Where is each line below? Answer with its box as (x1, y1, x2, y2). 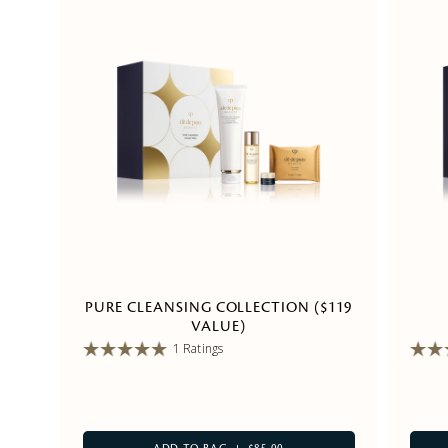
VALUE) (191, 319, 246, 336)
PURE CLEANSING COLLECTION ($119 (85, 300, 352, 317)
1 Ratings (172, 340, 224, 358)
